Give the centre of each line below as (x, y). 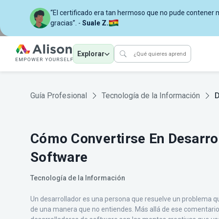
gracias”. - (66, 23)
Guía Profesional (59, 96)
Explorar (91, 54)
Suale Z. (95, 23)
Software (59, 157)
